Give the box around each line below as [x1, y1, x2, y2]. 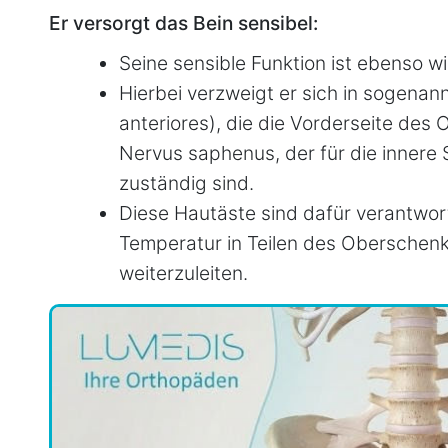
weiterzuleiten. [119, 260, 248, 285]
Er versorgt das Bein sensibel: [49, 10, 318, 35]
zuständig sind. [119, 170, 254, 195]
